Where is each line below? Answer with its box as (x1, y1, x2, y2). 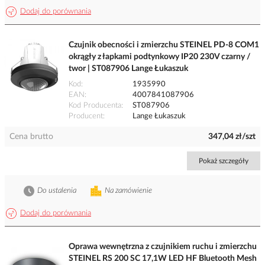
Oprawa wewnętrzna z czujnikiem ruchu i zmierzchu (69, 243, 257, 251)
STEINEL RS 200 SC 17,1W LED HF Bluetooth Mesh (69, 254, 257, 263)
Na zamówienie (105, 187, 152, 195)
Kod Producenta (69, 102, 121, 110)
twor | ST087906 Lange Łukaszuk (69, 64, 188, 73)
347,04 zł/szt (208, 132, 256, 141)
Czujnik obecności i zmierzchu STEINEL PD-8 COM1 (69, 41, 259, 50)
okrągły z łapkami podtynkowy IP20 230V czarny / (69, 53, 251, 62)
